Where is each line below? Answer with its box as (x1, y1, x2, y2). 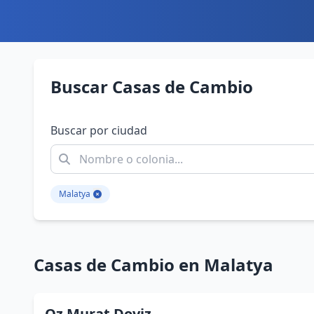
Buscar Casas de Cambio (50, 75, 253, 98)
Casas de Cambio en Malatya (34, 253, 273, 276)
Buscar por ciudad (50, 123, 147, 138)
